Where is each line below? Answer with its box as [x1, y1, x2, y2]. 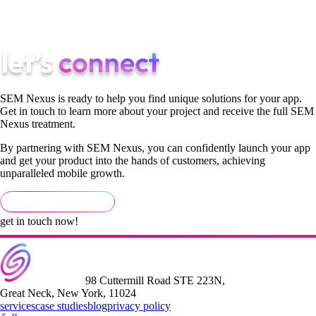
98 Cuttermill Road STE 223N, [83, 274, 225, 286]
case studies [35, 299, 87, 312]
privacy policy [107, 299, 171, 312]
